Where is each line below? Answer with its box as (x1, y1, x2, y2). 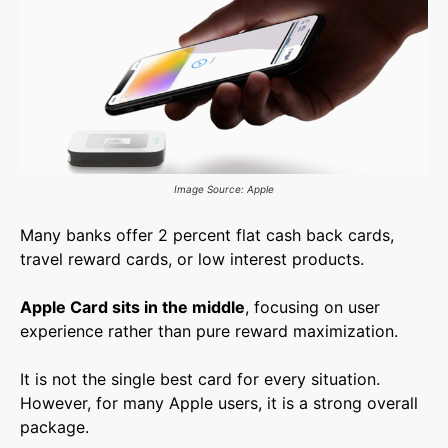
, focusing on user (245, 297, 380, 318)
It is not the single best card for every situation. (20, 369, 380, 390)
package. (20, 417, 89, 438)
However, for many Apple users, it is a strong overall (20, 393, 418, 414)
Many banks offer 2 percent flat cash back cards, (20, 225, 394, 246)
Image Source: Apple (174, 182, 274, 195)
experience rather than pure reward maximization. (20, 321, 398, 342)
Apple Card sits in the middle (20, 297, 245, 318)
